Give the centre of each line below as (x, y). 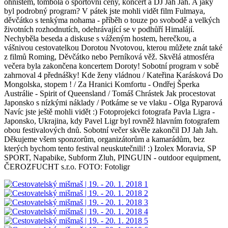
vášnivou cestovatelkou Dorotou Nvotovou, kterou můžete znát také (113, 47)
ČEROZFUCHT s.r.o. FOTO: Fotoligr (67, 166)
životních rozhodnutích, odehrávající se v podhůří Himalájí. (99, 29)
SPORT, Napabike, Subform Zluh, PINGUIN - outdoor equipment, (112, 157)
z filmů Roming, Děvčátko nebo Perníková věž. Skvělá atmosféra (109, 56)
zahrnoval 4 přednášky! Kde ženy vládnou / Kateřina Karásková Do (113, 75)
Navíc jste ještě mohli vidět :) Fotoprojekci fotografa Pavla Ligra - (109, 111)
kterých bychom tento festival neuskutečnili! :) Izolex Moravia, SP (110, 148)
